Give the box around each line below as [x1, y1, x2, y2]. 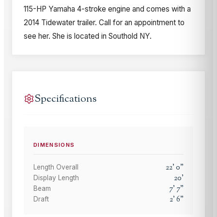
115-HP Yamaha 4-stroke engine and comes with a [24, 4, 191, 14]
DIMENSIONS [33, 141, 75, 148]
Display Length [33, 173, 79, 182]
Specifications [34, 91, 96, 107]
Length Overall [33, 163, 78, 171]
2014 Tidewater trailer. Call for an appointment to [24, 17, 185, 27]
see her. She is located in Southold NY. [24, 31, 152, 41]
